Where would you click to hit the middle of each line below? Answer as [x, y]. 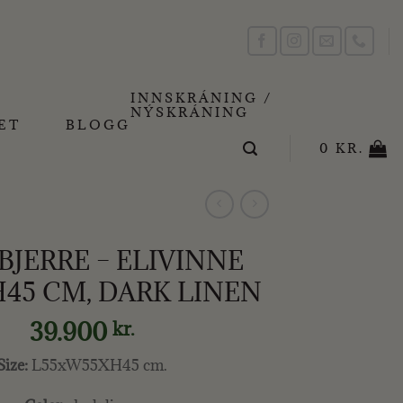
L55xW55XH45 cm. [98, 365]
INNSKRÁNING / [202, 98]
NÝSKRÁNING [190, 112]
